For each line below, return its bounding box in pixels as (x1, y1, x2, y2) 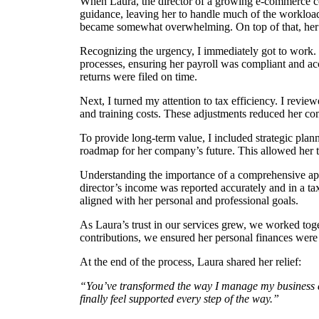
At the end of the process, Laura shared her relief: (80, 256, 301, 268)
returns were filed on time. (80, 70, 197, 83)
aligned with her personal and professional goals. (80, 194, 298, 206)
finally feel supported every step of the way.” (80, 293, 279, 305)
